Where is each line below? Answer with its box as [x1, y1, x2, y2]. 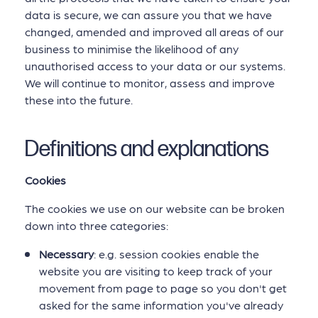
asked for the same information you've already [39, 298, 283, 312]
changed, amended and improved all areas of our [25, 25, 284, 39]
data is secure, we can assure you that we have [25, 8, 272, 22]
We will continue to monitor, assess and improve [25, 76, 275, 90]
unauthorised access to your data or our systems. [25, 59, 285, 73]
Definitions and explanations [25, 136, 269, 163]
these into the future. [25, 93, 133, 107]
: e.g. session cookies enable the [94, 247, 259, 261]
